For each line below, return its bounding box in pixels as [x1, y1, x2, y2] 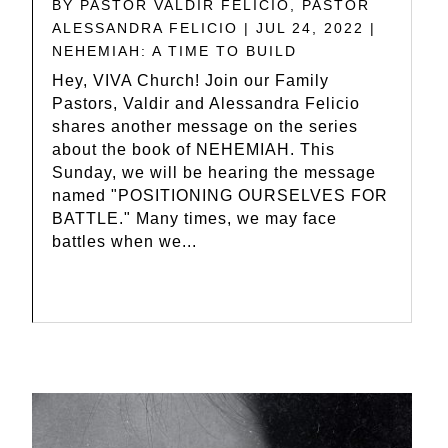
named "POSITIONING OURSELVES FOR [52, 186, 388, 204]
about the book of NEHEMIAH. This [52, 140, 335, 158]
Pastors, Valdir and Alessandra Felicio [52, 94, 360, 112]
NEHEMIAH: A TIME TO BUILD [52, 42, 297, 59]
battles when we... [52, 232, 197, 250]
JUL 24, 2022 [256, 19, 364, 36]
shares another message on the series [52, 117, 358, 135]
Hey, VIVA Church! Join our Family [52, 71, 329, 89]
